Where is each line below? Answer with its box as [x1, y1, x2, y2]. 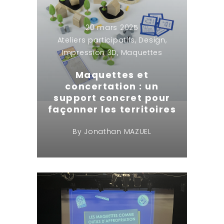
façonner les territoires [47, 102, 176, 115]
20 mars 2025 [85, 22, 138, 32]
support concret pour [53, 91, 170, 104]
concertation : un [65, 79, 159, 92]
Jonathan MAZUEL [84, 126, 151, 136]
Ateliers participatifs [57, 34, 135, 45]
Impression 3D [61, 47, 117, 57]
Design [138, 34, 165, 45]
